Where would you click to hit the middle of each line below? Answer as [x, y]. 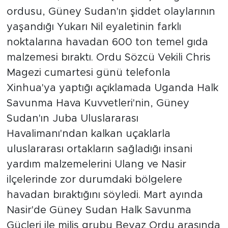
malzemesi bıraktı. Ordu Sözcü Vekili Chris [108, 58]
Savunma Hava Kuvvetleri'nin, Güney [98, 104]
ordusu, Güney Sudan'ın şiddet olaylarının [111, 12]
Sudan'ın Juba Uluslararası [72, 119]
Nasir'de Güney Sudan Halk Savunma [99, 210]
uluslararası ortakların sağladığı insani [99, 149]
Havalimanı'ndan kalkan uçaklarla [88, 134]
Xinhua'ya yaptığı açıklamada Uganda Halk [112, 88]
